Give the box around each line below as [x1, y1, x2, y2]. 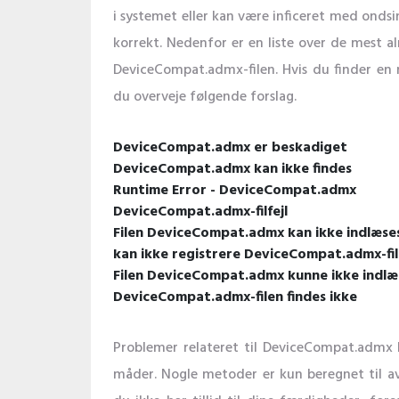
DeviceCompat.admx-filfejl [113, 200, 288, 224]
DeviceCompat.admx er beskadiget [113, 136, 347, 159]
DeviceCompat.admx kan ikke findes [113, 158, 352, 181]
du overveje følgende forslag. [113, 85, 297, 109]
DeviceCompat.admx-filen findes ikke [113, 286, 357, 309]
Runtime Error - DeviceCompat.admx [113, 179, 356, 202]
